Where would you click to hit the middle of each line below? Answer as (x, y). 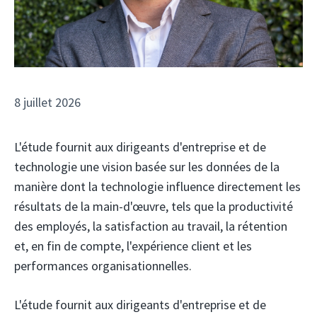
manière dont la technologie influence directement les (157, 186)
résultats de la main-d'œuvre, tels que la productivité (154, 206)
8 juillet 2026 (47, 102)
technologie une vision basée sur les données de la (147, 166)
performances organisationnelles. (103, 265)
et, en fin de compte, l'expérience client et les (133, 246)
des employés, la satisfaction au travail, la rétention (151, 226)
